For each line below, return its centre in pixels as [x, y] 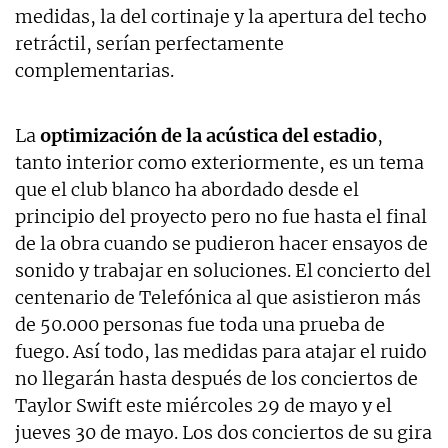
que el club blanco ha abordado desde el [187, 189]
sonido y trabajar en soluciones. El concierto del [223, 270]
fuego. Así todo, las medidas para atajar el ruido [221, 351]
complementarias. [94, 70]
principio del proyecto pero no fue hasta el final [221, 216]
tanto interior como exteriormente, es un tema [219, 162]
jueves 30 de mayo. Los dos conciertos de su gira [223, 432]
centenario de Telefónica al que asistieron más [218, 297]
